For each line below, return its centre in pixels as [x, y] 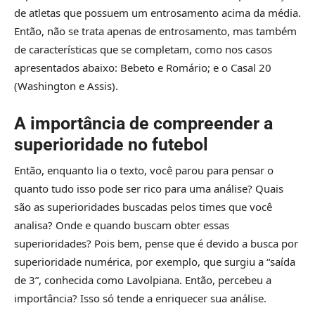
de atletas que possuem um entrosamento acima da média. [157, 13]
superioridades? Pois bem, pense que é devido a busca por [156, 244]
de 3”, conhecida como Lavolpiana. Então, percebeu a [143, 280]
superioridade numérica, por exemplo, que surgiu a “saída [155, 262]
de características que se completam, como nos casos [143, 50]
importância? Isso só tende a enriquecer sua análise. [140, 298]
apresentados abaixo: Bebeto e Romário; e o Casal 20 [143, 68]
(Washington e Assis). [66, 86]
